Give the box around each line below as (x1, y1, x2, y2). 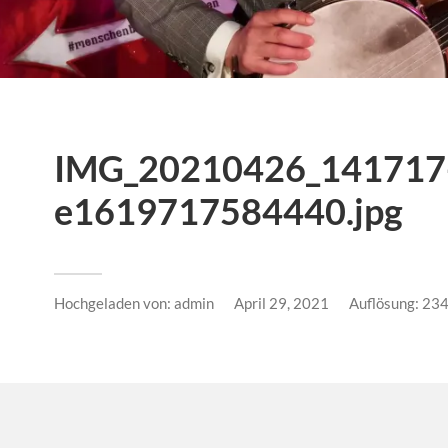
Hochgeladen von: (54, 293, 174, 312)
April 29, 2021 (234, 293, 329, 312)
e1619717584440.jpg (54, 188, 403, 233)
